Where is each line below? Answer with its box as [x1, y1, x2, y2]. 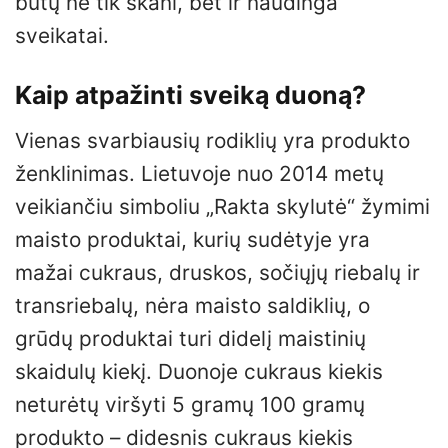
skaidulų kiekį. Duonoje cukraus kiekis [15, 358, 383, 384]
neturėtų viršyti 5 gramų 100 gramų [15, 391, 365, 417]
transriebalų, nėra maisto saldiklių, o [15, 292, 370, 318]
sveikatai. [15, 23, 109, 49]
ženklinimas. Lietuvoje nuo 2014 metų [15, 160, 384, 186]
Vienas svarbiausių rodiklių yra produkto [15, 127, 410, 153]
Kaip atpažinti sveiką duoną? [15, 80, 366, 111]
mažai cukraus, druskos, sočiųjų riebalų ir [15, 259, 420, 285]
